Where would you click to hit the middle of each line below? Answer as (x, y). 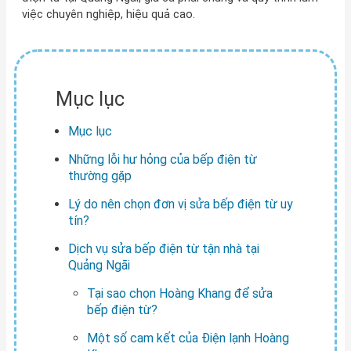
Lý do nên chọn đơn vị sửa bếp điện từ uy (180, 204)
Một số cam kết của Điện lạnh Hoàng (188, 338)
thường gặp (100, 175)
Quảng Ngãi (99, 265)
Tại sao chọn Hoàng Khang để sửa (179, 293)
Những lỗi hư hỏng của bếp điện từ (162, 159)
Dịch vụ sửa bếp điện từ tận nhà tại (163, 248)
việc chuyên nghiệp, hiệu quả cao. (108, 14)
